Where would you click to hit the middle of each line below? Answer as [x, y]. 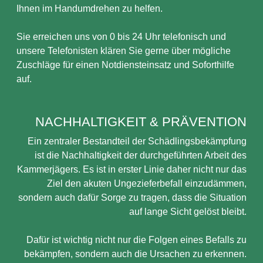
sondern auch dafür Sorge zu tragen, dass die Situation [132, 198]
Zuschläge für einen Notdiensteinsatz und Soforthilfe [125, 65]
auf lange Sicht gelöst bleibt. [188, 212]
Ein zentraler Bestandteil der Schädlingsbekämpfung [137, 141]
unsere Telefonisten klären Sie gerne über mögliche [124, 51]
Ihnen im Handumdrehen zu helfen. [90, 9]
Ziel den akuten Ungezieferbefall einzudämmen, [147, 183]
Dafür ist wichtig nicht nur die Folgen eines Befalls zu [136, 240]
